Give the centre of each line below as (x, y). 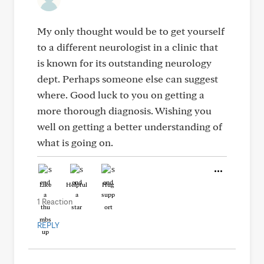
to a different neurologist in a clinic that (128, 47)
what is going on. (75, 142)
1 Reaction (55, 202)
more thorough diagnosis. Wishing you (124, 110)
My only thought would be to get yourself (131, 31)
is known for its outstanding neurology (124, 63)
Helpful (77, 184)
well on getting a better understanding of (130, 126)
